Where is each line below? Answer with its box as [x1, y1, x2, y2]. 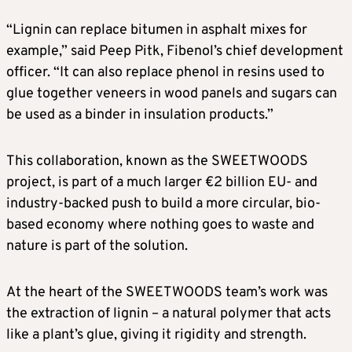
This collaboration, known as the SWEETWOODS [6, 152, 308, 171]
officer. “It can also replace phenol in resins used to [6, 64, 324, 82]
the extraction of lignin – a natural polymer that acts [6, 305, 331, 324]
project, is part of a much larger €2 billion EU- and [6, 174, 317, 192]
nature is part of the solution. [6, 237, 188, 256]
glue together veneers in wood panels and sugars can [6, 85, 337, 104]
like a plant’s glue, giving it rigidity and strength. [6, 326, 306, 345]
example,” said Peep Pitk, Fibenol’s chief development [6, 42, 343, 61]
